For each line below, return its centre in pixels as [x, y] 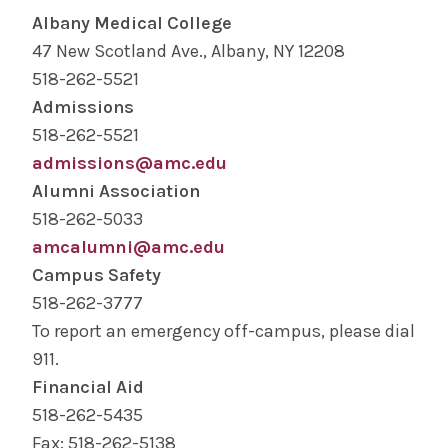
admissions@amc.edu [129, 163]
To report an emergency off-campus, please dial [223, 331]
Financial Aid [88, 387]
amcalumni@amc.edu [128, 247]
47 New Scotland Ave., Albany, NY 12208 [188, 51]
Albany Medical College [132, 23]
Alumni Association [116, 191]
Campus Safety [96, 275]
